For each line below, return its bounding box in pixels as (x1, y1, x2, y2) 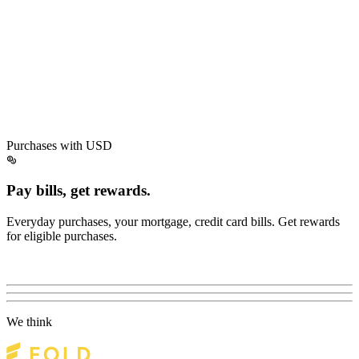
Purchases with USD (6, 138, 112, 152)
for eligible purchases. (6, 229, 117, 244)
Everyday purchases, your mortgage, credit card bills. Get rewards (6, 215, 340, 229)
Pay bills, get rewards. (6, 182, 151, 200)
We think (6, 314, 52, 329)
